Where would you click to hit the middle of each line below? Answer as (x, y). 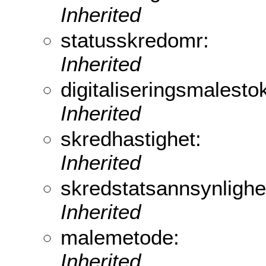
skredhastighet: (131, 139)
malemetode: (120, 237)
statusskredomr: (135, 40)
